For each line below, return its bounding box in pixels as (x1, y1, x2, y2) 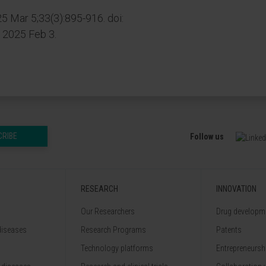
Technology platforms (81, 243, 153, 253)
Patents (216, 225, 242, 235)
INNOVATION (216, 184, 256, 194)
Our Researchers (81, 207, 135, 216)
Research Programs (81, 225, 146, 235)
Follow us (190, 132, 224, 141)
